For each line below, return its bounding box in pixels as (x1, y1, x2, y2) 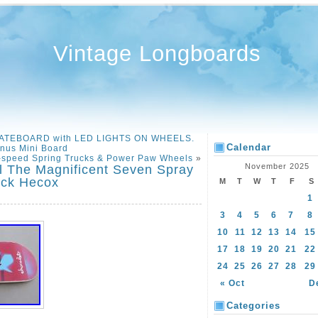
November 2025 (245, 162, 309, 170)
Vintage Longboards (53, 41, 261, 66)
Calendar (226, 142, 271, 153)
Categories (226, 300, 280, 311)
